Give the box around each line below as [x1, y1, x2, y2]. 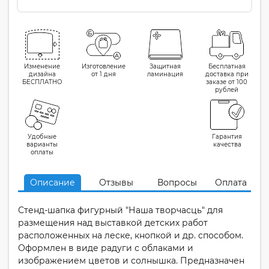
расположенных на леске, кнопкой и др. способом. [18, 230, 243, 241]
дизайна [28, 70, 56, 78]
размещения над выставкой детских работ [18, 217, 208, 228]
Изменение [24, 62, 60, 70]
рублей [215, 86, 239, 94]
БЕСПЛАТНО [22, 78, 62, 86]
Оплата [215, 177, 247, 188]
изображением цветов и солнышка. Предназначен [18, 255, 244, 266]
